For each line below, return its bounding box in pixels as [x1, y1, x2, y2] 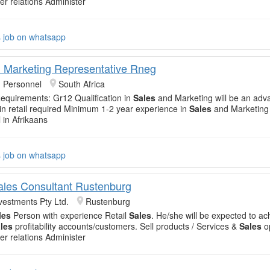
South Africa [58, 77, 105, 90]
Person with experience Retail [11, 209, 129, 221]
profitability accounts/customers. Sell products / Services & [13, 219, 239, 232]
